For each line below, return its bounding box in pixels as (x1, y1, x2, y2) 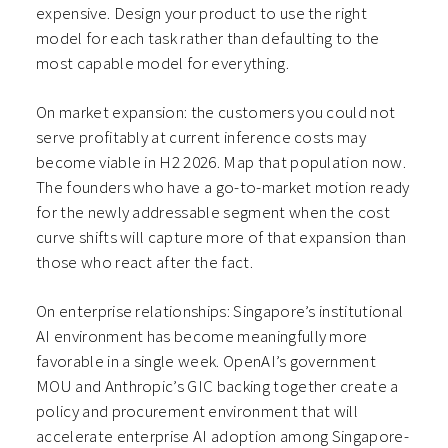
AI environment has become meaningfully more (36, 325, 368, 348)
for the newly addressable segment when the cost (36, 201, 391, 224)
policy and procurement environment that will (36, 400, 359, 423)
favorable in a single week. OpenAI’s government (36, 350, 377, 373)
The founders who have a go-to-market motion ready (36, 176, 410, 199)
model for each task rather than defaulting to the (36, 27, 380, 50)
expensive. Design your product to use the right (36, 2, 368, 25)
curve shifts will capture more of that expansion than (36, 226, 406, 249)
